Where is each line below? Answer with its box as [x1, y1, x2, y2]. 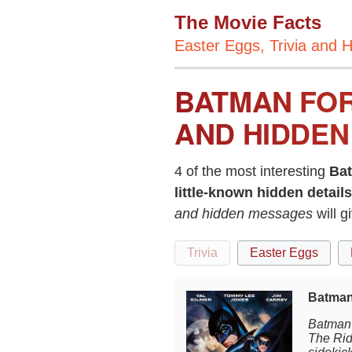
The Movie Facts [174, 12, 321, 33]
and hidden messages [174, 206, 313, 222]
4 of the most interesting [174, 163, 329, 179]
